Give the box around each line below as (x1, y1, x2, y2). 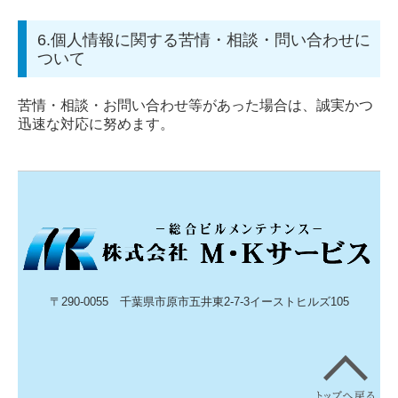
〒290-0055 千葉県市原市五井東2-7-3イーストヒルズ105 (49, 295, 349, 309)
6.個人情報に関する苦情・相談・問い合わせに (37, 30, 370, 49)
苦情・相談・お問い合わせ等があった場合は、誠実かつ (18, 97, 373, 113)
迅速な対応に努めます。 (18, 115, 174, 131)
